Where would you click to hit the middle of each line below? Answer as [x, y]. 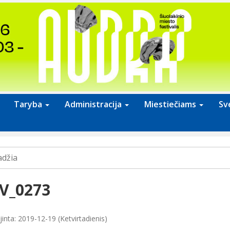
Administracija [94, 104]
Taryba [29, 104]
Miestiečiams [171, 104]
